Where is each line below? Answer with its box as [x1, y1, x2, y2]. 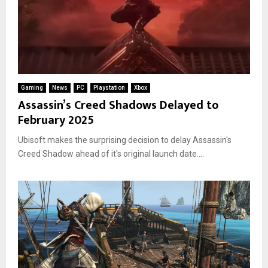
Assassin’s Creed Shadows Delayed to [18, 95, 218, 115]
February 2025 [18, 109, 94, 130]
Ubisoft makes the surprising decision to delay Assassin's [18, 135, 232, 145]
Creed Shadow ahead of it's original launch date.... [18, 148, 204, 159]
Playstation [93, 84, 125, 91]
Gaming [21, 84, 43, 91]
